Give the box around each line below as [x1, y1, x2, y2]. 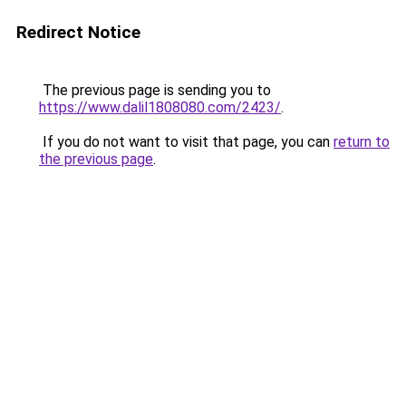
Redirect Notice [16, 22, 140, 43]
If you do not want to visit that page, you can [39, 133, 333, 150]
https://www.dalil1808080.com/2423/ [39, 99, 281, 116]
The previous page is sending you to [39, 82, 271, 99]
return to [333, 133, 390, 150]
